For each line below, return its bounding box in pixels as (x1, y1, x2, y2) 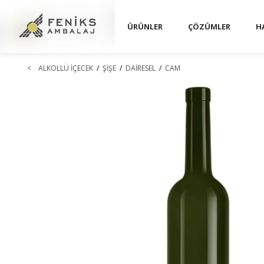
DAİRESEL (126, 63, 156, 73)
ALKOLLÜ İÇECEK (38, 63, 93, 73)
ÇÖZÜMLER (188, 21, 230, 32)
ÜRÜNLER (127, 21, 163, 32)
